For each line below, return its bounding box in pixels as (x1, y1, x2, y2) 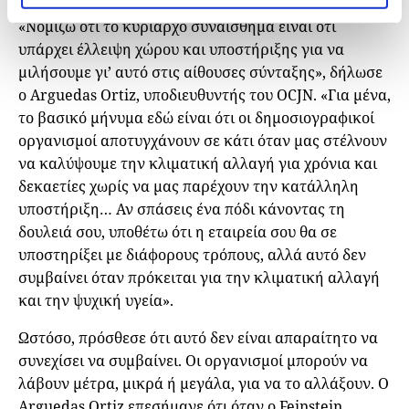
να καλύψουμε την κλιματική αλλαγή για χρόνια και (18, 152, 377, 173)
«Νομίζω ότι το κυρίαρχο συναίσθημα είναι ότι (18, 16, 336, 37)
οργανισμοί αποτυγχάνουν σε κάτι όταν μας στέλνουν (18, 130, 387, 151)
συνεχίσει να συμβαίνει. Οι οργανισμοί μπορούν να (18, 350, 368, 371)
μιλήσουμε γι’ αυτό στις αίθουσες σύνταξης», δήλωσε (18, 61, 383, 82)
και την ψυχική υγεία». (18, 289, 173, 310)
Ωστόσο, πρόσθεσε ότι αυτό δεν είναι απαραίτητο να (18, 327, 378, 348)
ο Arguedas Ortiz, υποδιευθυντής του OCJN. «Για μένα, (18, 84, 391, 105)
